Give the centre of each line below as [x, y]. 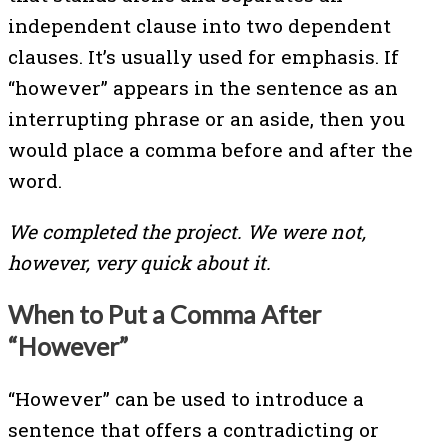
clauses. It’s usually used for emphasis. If [203, 57]
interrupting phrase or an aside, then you [206, 119]
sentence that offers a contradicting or [193, 430]
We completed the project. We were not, [187, 231]
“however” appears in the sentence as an [203, 88]
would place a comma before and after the [210, 150]
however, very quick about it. [139, 262]
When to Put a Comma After [164, 314]
